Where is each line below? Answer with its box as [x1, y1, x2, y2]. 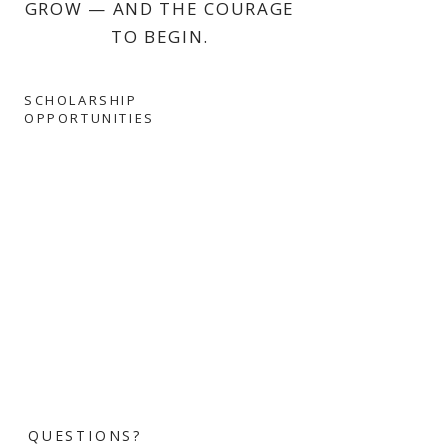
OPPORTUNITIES [24, 109, 155, 127]
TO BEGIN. [110, 25, 210, 48]
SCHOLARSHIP [24, 91, 138, 109]
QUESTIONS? [28, 426, 142, 445]
